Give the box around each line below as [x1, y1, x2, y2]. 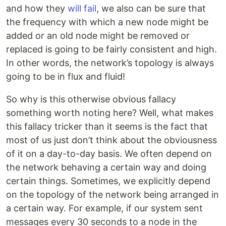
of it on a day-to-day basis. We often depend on [6, 148, 212, 159]
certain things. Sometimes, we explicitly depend [6, 176, 210, 187]
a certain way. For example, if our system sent [6, 203, 203, 214]
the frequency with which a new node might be [6, 17, 208, 28]
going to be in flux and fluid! [6, 71, 125, 82]
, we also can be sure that [96, 3, 206, 14]
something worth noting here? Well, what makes [6, 107, 213, 119]
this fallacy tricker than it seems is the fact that [6, 121, 208, 132]
